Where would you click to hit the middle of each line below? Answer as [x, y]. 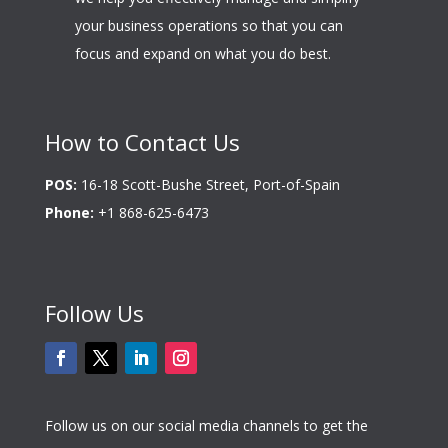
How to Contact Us [142, 142]
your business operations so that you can [208, 26]
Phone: [69, 213]
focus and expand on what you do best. [202, 54]
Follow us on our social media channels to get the [206, 426]
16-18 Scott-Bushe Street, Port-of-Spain [208, 185]
